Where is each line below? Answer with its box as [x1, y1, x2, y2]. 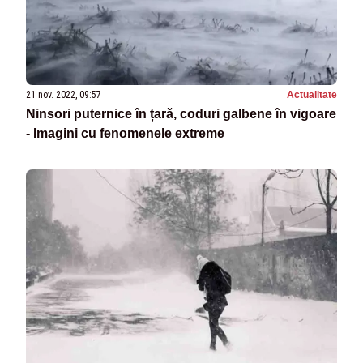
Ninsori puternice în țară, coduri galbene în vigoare [26, 107, 336, 122]
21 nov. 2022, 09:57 [26, 89, 101, 101]
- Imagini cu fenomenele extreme [26, 126, 224, 141]
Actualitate [287, 89, 337, 101]
